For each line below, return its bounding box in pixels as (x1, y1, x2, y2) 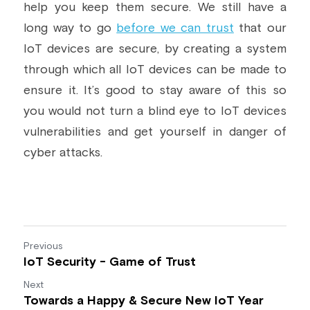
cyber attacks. (24, 147, 102, 159)
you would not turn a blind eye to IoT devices (24, 105, 286, 118)
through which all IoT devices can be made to (24, 64, 286, 76)
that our (233, 22, 287, 35)
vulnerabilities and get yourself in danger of (24, 126, 286, 138)
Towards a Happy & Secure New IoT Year (24, 295, 264, 307)
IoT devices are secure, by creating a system (24, 43, 286, 55)
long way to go (24, 22, 117, 35)
